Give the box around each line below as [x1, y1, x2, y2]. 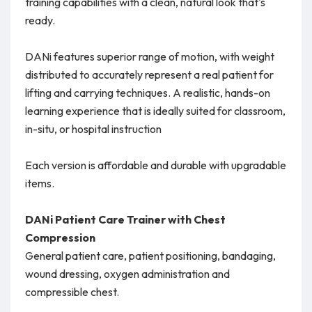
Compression [24, 230, 95, 244]
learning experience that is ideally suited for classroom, [24, 103, 286, 118]
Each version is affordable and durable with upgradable [24, 157, 286, 172]
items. [24, 175, 54, 190]
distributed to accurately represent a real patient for [24, 67, 274, 81]
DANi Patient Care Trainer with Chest [24, 212, 226, 226]
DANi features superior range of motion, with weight [24, 49, 274, 63]
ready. [24, 13, 55, 27]
